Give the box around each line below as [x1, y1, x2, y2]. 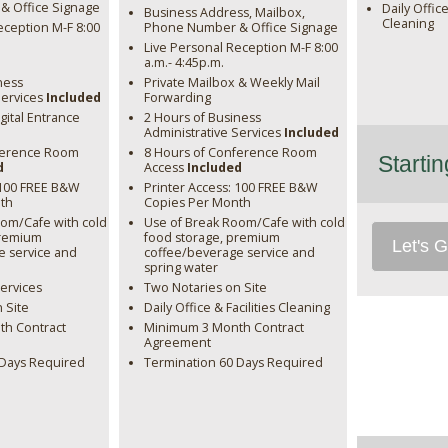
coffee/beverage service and [143, 243, 315, 261]
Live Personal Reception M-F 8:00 [143, 38, 338, 56]
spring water [143, 258, 218, 276]
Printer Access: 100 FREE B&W [143, 178, 318, 196]
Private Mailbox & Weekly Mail [143, 73, 320, 91]
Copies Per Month [143, 193, 251, 211]
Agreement [143, 333, 211, 351]
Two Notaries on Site [143, 278, 267, 296]
